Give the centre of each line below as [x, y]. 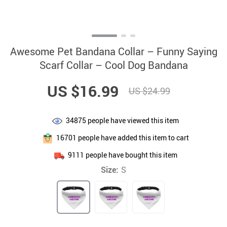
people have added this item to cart [133, 137]
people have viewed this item [133, 120]
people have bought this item [130, 155]
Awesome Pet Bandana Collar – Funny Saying [113, 51]
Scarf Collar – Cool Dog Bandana [113, 65]
